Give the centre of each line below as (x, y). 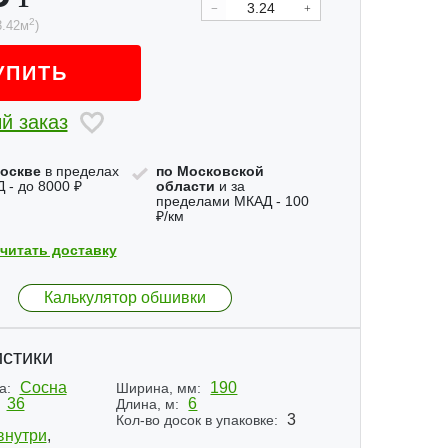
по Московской (209, 171)
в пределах (79, 171)
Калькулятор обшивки (125, 297)
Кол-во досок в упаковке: (197, 420)
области (185, 186)
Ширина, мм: (159, 388)
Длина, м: (148, 404)
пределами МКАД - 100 (232, 201)
